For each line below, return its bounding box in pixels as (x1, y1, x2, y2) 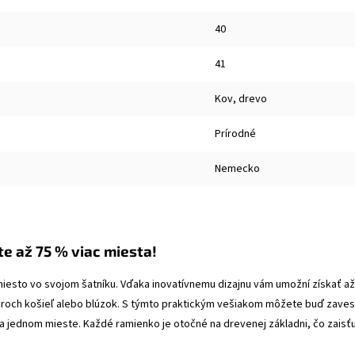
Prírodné (215, 126, 256, 142)
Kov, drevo (215, 91, 267, 107)
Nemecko (215, 161, 260, 177)
